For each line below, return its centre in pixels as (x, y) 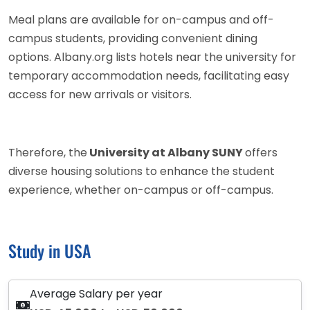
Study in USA (50, 250)
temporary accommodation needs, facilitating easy (149, 75)
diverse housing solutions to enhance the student (142, 171)
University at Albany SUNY (166, 152)
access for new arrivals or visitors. (100, 94)
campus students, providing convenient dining (133, 38)
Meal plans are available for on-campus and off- (141, 19)
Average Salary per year (96, 293)
